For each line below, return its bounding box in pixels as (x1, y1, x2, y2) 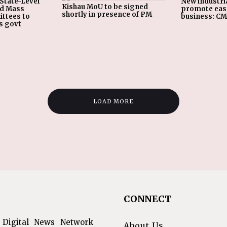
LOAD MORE (93, 98, 134, 105)
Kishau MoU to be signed (62, 3, 148, 11)
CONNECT (124, 193, 171, 205)
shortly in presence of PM (62, 10, 152, 19)
